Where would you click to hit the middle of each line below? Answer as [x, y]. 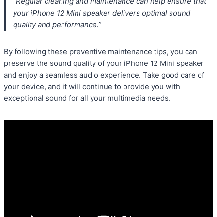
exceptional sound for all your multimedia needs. [87, 98]
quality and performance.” [57, 25]
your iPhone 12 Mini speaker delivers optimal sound [102, 13]
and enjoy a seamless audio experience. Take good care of [104, 75]
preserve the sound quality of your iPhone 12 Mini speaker [104, 63]
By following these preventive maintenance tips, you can [101, 52]
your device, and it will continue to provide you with [92, 87]
